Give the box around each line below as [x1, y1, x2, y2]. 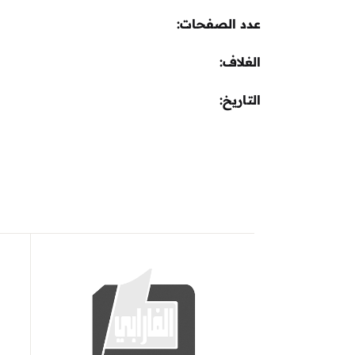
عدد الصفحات [180, 16, 261, 32]
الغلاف [223, 54, 261, 70]
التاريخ [223, 92, 261, 108]
